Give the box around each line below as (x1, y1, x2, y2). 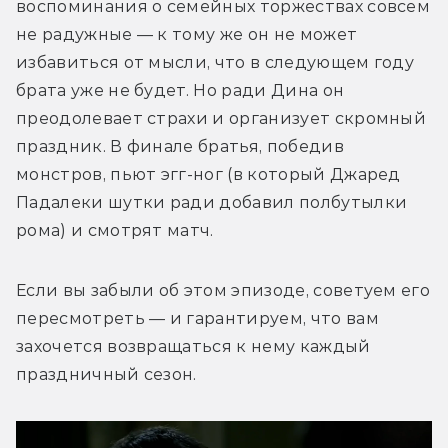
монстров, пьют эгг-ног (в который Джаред (16, 164, 401, 184)
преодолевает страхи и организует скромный (16, 108, 427, 128)
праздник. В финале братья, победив (16, 136, 344, 156)
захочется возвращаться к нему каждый (16, 336, 371, 356)
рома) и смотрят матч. (16, 220, 214, 240)
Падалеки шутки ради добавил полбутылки (16, 192, 408, 212)
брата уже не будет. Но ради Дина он (16, 80, 345, 100)
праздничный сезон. (16, 364, 197, 384)
